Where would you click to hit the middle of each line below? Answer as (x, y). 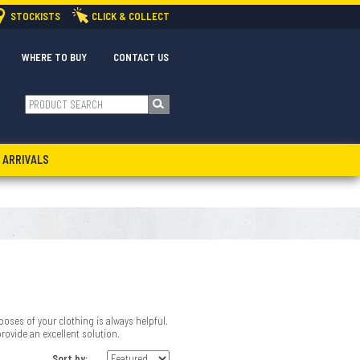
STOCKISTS (35, 16)
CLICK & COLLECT (131, 16)
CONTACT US (141, 57)
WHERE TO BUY (54, 57)
